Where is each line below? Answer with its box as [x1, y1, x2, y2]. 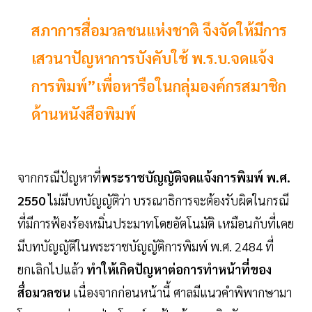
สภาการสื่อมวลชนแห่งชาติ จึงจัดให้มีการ [31, 20, 287, 40]
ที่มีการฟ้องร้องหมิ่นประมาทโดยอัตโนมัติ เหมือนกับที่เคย [17, 215, 294, 232]
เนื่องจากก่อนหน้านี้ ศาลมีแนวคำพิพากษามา [70, 284, 292, 301]
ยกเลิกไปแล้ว [17, 261, 86, 278]
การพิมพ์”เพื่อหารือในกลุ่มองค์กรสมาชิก [31, 76, 286, 96]
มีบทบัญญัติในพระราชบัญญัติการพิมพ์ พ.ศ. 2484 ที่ [17, 238, 274, 255]
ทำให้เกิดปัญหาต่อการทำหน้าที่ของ [86, 261, 272, 278]
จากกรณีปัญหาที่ [17, 169, 101, 186]
